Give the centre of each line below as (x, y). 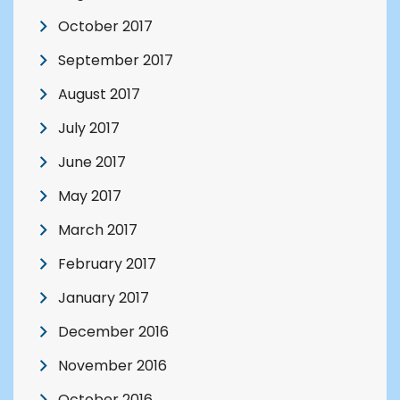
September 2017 (116, 61)
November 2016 (112, 366)
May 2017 (90, 196)
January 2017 (104, 298)
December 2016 (113, 332)
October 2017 (105, 27)
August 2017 (99, 95)
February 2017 (107, 264)
